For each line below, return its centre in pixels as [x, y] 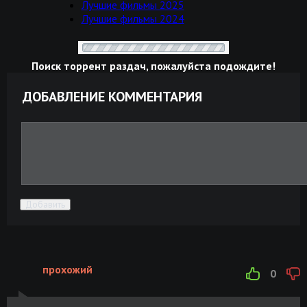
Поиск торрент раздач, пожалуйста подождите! [153, 65]
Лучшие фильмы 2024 [133, 18]
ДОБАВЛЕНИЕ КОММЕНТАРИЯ [112, 96]
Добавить [45, 204]
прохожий [67, 269]
